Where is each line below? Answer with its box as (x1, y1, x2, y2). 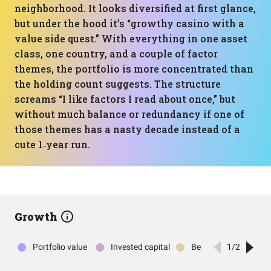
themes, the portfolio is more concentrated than (15, 62, 253, 75)
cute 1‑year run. (15, 138, 90, 151)
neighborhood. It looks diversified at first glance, (15, 2, 256, 15)
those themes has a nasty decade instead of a (15, 123, 240, 135)
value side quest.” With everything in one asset (15, 32, 247, 45)
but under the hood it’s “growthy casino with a (15, 17, 244, 30)
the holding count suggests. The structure (15, 77, 221, 90)
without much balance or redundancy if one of (15, 108, 244, 120)
